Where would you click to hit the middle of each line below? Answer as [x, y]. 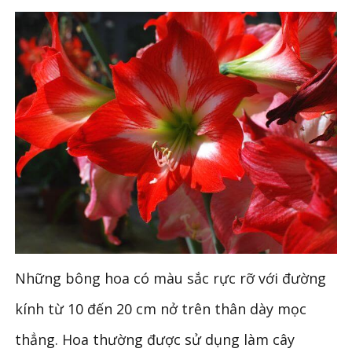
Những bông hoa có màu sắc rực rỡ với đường [171, 278]
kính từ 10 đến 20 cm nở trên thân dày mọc [161, 308]
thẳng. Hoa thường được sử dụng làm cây [155, 339]
